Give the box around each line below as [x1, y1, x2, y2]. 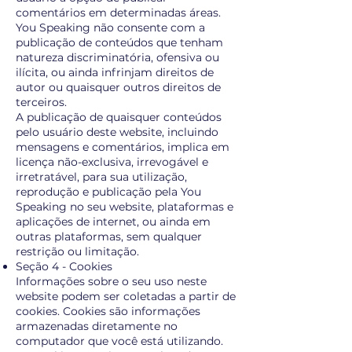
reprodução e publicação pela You [16, 185, 201, 199]
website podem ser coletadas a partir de [16, 289, 236, 303]
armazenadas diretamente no [16, 319, 178, 333]
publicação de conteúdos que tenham [16, 35, 223, 49]
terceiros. [16, 95, 67, 109]
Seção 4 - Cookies [16, 259, 112, 273]
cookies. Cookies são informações [16, 304, 200, 318]
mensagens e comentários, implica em [16, 140, 229, 154]
